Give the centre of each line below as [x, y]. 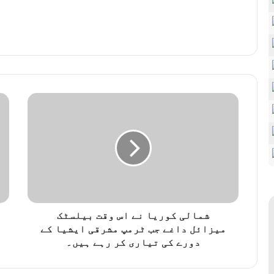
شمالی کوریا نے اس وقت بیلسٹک [133, 216]
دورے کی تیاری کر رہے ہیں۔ [133, 243]
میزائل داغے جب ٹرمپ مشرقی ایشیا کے [133, 229]
